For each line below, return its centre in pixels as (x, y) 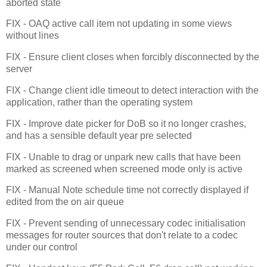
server (19, 69)
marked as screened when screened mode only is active (124, 169)
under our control (42, 247)
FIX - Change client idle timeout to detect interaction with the (132, 90)
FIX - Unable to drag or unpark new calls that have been (123, 157)
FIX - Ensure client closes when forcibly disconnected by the (133, 57)
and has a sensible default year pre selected (99, 135)
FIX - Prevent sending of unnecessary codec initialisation (126, 223)
